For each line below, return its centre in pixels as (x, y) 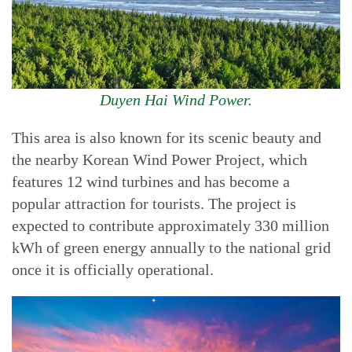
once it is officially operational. (113, 269)
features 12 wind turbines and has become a (151, 181)
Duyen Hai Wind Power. (176, 100)
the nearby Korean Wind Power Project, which (159, 159)
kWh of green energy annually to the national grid (171, 247)
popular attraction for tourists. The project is (154, 203)
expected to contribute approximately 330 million (170, 225)
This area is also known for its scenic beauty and (167, 137)
